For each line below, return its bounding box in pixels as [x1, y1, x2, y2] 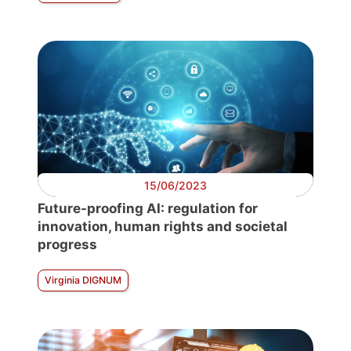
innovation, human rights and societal [38, 219, 288, 235]
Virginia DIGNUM [45, 274, 121, 287]
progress [38, 237, 97, 253]
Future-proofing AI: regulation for [38, 201, 258, 217]
